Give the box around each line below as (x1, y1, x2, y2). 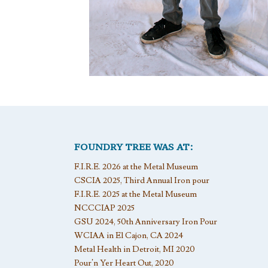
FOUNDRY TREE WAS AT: (74, 141, 193, 153)
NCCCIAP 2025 (74, 203, 135, 214)
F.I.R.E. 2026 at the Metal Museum (74, 162, 198, 172)
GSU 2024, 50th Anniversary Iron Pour (74, 217, 217, 227)
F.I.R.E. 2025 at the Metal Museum (74, 189, 197, 200)
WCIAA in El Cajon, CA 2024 (74, 230, 183, 241)
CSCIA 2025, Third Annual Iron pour (74, 175, 209, 186)
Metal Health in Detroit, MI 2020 (74, 244, 195, 255)
